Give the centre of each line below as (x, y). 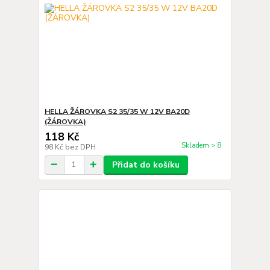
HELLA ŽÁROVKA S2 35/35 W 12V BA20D (117, 111)
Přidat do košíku (146, 165)
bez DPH (80, 147)
